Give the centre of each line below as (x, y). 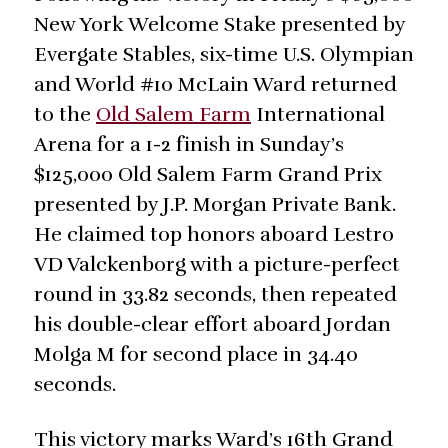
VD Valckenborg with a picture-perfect (217, 265)
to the (65, 115)
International (318, 115)
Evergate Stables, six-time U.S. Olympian (224, 55)
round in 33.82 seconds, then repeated (215, 295)
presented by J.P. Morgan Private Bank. (215, 205)
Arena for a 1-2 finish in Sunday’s (189, 145)
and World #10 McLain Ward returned (215, 85)
